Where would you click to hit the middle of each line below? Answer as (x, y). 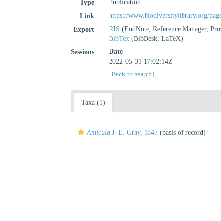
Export (84, 29)
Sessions (83, 52)
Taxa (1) (93, 102)
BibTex (119, 39)
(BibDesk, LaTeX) (156, 39)
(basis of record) (182, 132)
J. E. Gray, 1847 (134, 132)
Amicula (98, 132)
